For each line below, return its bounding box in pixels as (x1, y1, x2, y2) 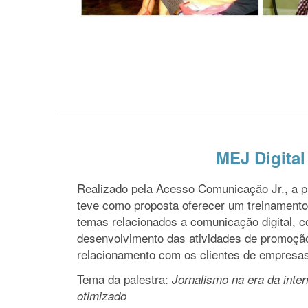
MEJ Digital (216, 146, 305, 169)
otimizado (77, 287, 126, 304)
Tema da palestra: (77, 270, 172, 287)
